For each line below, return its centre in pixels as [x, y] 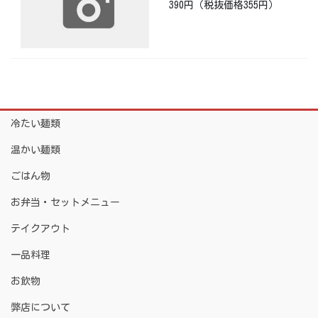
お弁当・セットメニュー [65, 202]
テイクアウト [40, 228]
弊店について [40, 307]
